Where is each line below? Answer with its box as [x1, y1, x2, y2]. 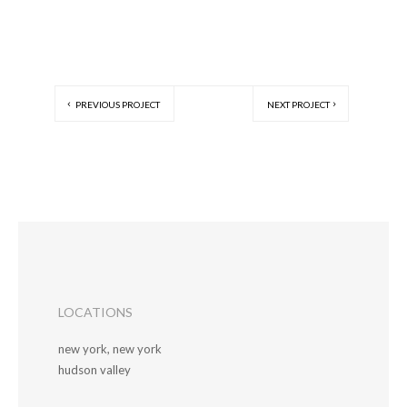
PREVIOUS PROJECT [74, 98, 160, 110]
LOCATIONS [58, 303, 133, 320]
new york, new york [58, 341, 162, 356]
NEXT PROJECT [267, 98, 330, 110]
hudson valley [58, 362, 131, 377]
